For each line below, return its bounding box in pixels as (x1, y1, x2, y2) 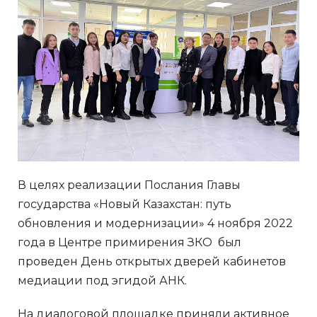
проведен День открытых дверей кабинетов (18, 254, 286, 268)
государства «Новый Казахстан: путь (18, 197, 231, 211)
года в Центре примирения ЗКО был (18, 235, 241, 249)
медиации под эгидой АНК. (18, 273, 187, 287)
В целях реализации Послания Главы (18, 178, 241, 192)
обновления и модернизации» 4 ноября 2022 (18, 216, 293, 230)
